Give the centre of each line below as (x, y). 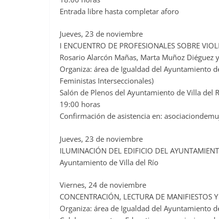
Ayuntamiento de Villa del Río (109, 162)
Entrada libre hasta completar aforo (119, 11)
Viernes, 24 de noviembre (103, 185)
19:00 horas (80, 104)
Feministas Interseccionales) (107, 81)
